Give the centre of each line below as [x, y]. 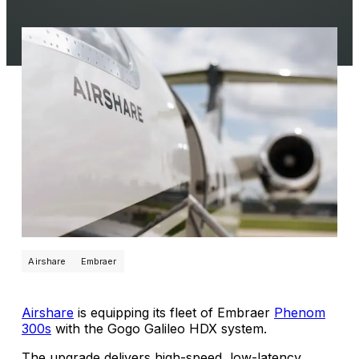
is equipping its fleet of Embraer [174, 313]
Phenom [300, 313]
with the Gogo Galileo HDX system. [159, 329]
